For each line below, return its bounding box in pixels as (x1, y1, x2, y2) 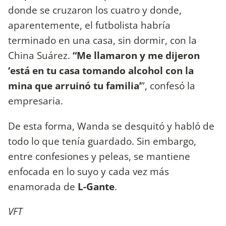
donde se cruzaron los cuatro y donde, (8, 3, 182, 17)
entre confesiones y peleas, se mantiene (8, 149, 190, 163)
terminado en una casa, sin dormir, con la (8, 33, 197, 47)
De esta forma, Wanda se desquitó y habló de (8, 119, 214, 133)
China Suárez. (8, 48, 70, 63)
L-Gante (78, 179, 115, 193)
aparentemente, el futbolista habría (8, 18, 171, 32)
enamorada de (8, 179, 78, 193)
